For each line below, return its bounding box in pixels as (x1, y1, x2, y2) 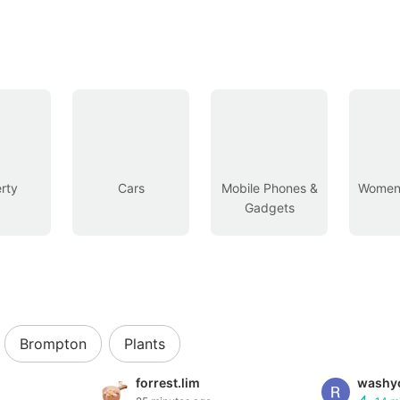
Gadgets (244, 200, 295, 216)
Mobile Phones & (221, 180, 318, 196)
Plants (124, 335, 165, 354)
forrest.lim (136, 375, 200, 391)
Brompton (20, 335, 87, 354)
